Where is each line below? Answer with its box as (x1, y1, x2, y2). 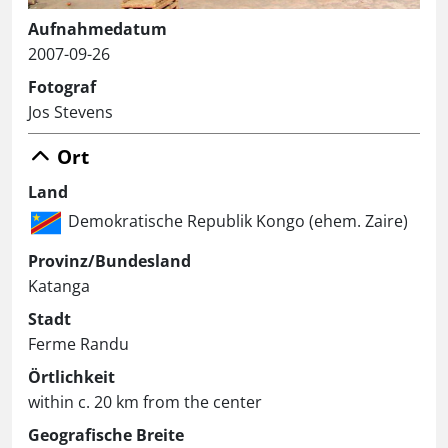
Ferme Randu (28, 332, 129, 355)
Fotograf (28, 75, 96, 98)
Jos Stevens (28, 100, 113, 123)
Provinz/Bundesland (28, 249, 191, 272)
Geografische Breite (28, 423, 184, 446)
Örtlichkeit (28, 365, 115, 388)
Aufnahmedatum (28, 17, 167, 40)
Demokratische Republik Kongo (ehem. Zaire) (68, 209, 408, 232)
